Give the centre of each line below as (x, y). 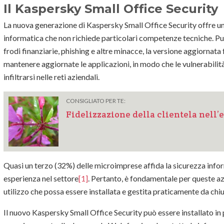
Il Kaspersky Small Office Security (111, 8)
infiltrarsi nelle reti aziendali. (51, 76)
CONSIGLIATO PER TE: (96, 100)
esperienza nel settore (41, 178)
